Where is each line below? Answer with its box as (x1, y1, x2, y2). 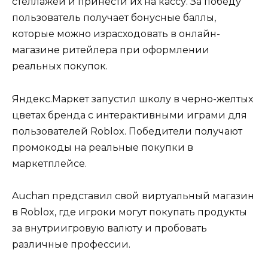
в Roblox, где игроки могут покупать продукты (12, 206, 247, 218)
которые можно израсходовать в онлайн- (12, 28, 220, 40)
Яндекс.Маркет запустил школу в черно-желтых (12, 93, 253, 105)
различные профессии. (12, 238, 130, 250)
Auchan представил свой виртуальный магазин (12, 190, 254, 202)
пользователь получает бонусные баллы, (12, 12, 216, 24)
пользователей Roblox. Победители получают (12, 125, 242, 137)
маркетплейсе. (12, 157, 87, 169)
